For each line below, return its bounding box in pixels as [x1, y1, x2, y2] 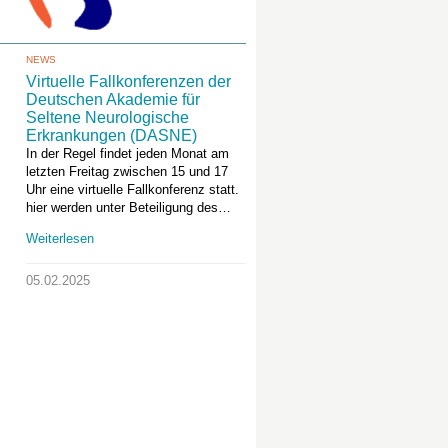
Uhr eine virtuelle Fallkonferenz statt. [26, 182, 239, 197]
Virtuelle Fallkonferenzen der [26, 73, 231, 90]
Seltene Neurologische [26, 109, 189, 126]
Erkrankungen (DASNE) [26, 127, 197, 144]
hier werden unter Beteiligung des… [26, 200, 231, 215]
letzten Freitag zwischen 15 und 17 [26, 164, 228, 179]
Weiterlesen [26, 231, 94, 246]
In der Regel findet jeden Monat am [26, 146, 229, 161]
